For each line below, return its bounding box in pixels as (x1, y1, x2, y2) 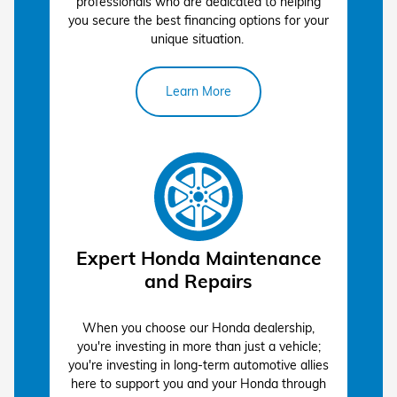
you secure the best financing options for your (68, 12, 329, 28)
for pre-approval (72, 47, 164, 64)
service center (108, 170, 189, 187)
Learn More (166, 82, 231, 99)
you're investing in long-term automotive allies (68, 356, 329, 373)
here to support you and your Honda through (71, 375, 326, 392)
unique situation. (150, 30, 247, 47)
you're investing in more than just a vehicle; (76, 338, 321, 354)
